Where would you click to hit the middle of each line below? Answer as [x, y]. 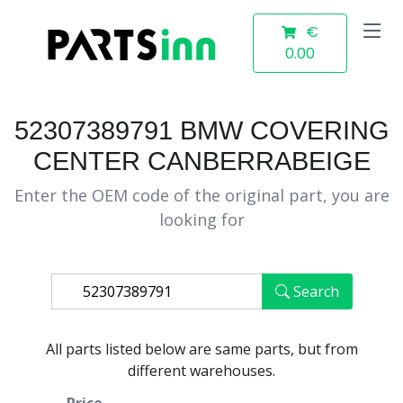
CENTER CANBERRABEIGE [201, 161]
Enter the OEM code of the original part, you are [201, 195]
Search [316, 291]
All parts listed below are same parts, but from [201, 349]
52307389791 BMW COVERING [201, 130]
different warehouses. [201, 371]
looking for [201, 219]
